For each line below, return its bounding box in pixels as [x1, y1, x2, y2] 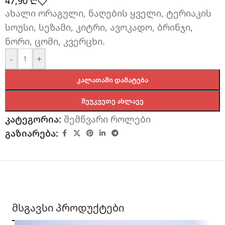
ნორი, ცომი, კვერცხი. [5, 35, 105, 48]
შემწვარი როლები [64, 113, 151, 126]
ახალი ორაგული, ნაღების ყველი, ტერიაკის [5, 7, 211, 20]
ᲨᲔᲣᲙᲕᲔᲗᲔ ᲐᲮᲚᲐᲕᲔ [81, 96, 144, 106]
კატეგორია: [5, 113, 61, 126]
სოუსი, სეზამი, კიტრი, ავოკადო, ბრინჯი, [5, 21, 193, 34]
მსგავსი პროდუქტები [12, 201, 124, 215]
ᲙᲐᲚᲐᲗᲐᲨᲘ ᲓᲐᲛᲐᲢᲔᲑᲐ [77, 75, 148, 85]
